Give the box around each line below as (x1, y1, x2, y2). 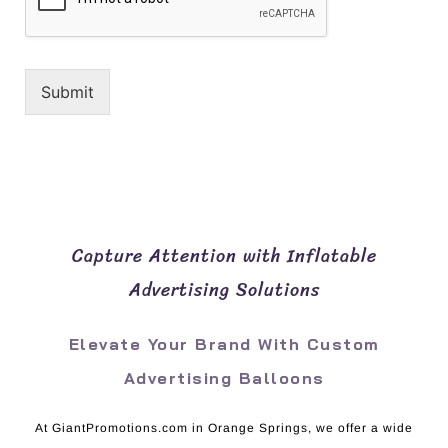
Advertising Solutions (128, 273, 320, 306)
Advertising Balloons (123, 367, 325, 388)
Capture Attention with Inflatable (71, 239, 377, 272)
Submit (41, 81, 94, 102)
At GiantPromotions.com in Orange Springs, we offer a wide (35, 420, 413, 435)
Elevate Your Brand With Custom (68, 333, 380, 354)
